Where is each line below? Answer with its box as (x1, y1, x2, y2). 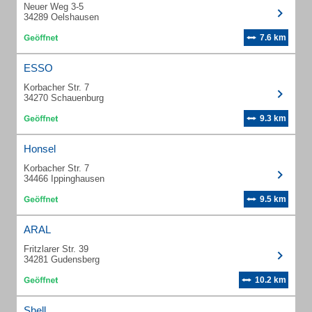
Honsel (24, 143, 56, 155)
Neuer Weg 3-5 (24, 1, 84, 12)
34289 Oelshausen (24, 12, 99, 22)
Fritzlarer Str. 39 (24, 244, 88, 254)
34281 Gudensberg (24, 254, 100, 265)
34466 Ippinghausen (24, 173, 104, 184)
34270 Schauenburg (24, 93, 104, 103)
